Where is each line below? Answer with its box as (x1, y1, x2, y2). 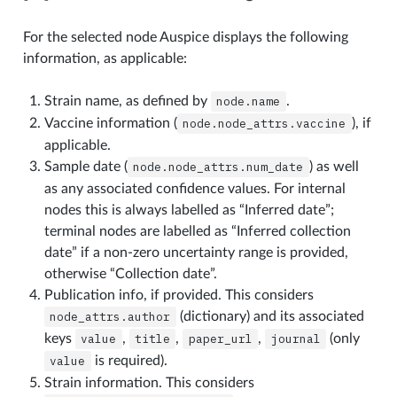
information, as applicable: (22, 51, 187, 66)
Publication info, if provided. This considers (43, 287, 314, 302)
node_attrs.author (50, 308, 171, 324)
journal (270, 331, 321, 346)
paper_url (188, 331, 253, 346)
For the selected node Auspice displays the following (22, 29, 348, 44)
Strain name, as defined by (43, 93, 211, 108)
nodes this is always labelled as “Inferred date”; (43, 202, 334, 217)
